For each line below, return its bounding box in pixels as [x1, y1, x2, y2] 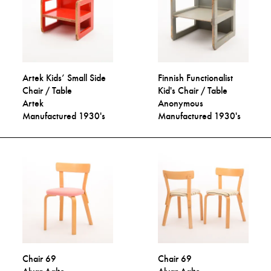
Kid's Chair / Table [158, 85, 228, 97]
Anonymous [158, 97, 204, 109]
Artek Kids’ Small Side [22, 72, 106, 84]
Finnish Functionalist [158, 72, 233, 84]
